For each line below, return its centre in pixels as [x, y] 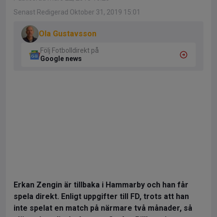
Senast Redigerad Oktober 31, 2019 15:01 [77, 12]
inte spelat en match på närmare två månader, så [103, 208]
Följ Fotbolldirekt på [70, 50]
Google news [61, 59]
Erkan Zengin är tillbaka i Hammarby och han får [101, 185]
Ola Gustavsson [68, 34]
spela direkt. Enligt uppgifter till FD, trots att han [101, 196]
